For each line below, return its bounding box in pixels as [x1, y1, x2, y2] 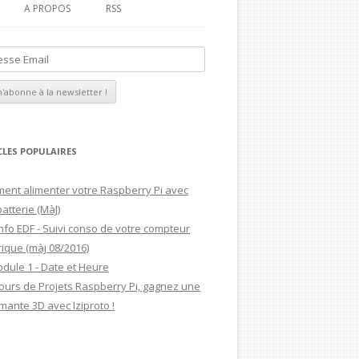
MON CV [32, 69, 67, 81]
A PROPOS [24, 2, 71, 15]
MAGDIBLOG [32, 36, 87, 48]
